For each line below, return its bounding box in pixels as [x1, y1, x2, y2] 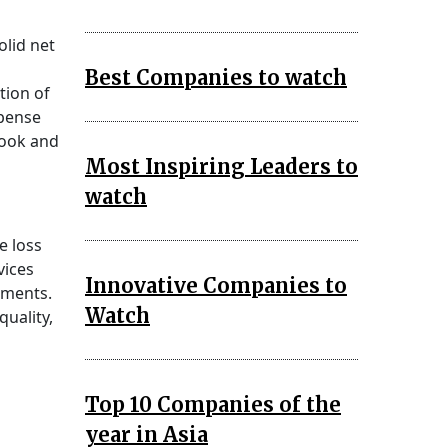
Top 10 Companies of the [85, 391, 341, 417]
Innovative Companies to [85, 272, 347, 298]
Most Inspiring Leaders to [85, 153, 358, 179]
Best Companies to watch [85, 64, 347, 90]
